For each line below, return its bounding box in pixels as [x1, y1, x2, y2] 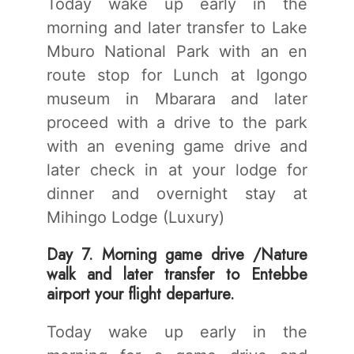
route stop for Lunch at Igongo [47, 65, 307, 85]
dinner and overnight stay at [47, 183, 307, 203]
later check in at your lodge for [47, 160, 307, 179]
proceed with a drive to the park [47, 112, 307, 132]
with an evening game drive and [47, 136, 307, 156]
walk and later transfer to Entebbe [47, 262, 307, 286]
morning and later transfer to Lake [47, 17, 307, 37]
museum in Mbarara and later [47, 88, 307, 108]
